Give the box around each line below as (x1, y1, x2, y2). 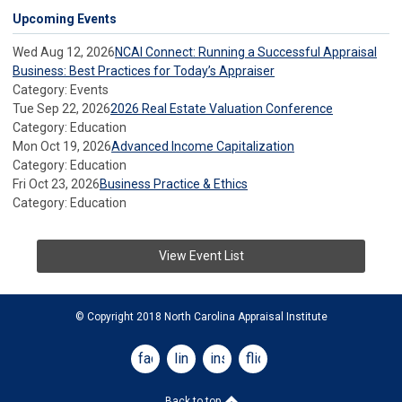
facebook (138, 350, 197, 368)
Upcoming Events (13, 12, 117, 27)
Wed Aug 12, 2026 (13, 45, 115, 60)
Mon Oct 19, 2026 (13, 139, 111, 154)
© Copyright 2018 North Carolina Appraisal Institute (74, 310, 328, 324)
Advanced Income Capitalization (111, 139, 294, 154)
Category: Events (13, 83, 109, 98)
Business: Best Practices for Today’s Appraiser (13, 64, 275, 79)
